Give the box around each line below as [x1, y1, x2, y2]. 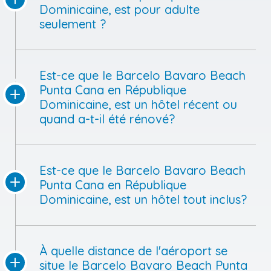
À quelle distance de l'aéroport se [39, 243, 227, 258]
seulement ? [39, 16, 106, 31]
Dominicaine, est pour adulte [39, 1, 200, 17]
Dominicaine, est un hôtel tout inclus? [39, 191, 247, 207]
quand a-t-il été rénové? [39, 111, 175, 126]
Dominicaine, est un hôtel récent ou [39, 96, 237, 112]
